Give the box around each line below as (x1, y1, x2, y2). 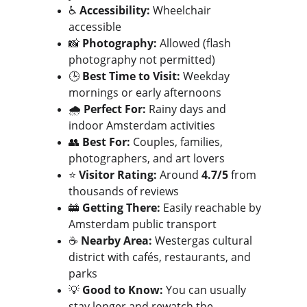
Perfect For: (84, 101, 146, 116)
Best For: (82, 134, 130, 149)
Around (157, 167, 201, 182)
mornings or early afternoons (69, 85, 221, 100)
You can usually (163, 282, 249, 297)
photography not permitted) (69, 52, 215, 67)
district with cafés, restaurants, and (69, 249, 254, 265)
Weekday (180, 69, 232, 84)
